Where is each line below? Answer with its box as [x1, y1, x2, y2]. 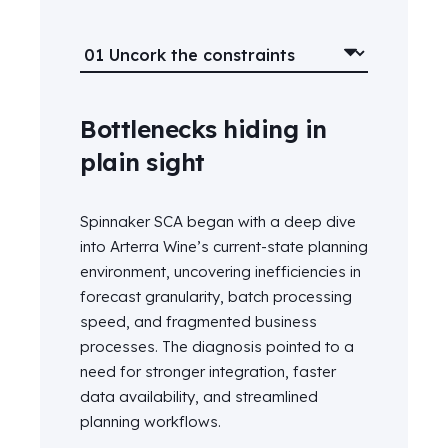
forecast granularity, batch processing [80, 286, 352, 306]
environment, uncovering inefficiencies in [80, 261, 361, 281]
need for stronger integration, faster [80, 361, 336, 381]
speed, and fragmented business [80, 311, 317, 331]
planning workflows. [80, 411, 221, 431]
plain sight [80, 146, 205, 177]
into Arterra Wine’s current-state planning [80, 236, 368, 256]
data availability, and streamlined [80, 386, 318, 406]
